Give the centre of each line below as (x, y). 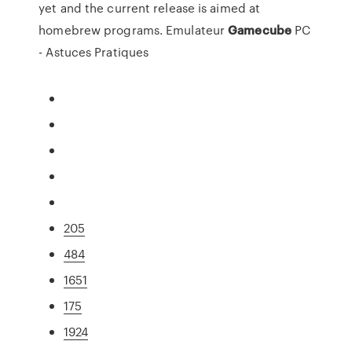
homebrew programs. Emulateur (134, 30)
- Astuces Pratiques (94, 52)
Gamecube (260, 30)
